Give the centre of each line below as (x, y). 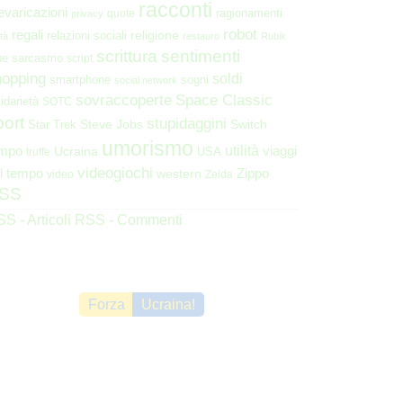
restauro (201, 36)
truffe (38, 152)
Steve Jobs (112, 124)
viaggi (280, 151)
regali (27, 35)
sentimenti (201, 56)
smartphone (80, 80)
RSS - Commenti (129, 220)
